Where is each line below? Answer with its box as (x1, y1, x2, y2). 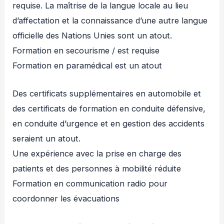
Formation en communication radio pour (12, 178, 168, 189)
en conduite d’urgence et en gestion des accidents (12, 118, 205, 129)
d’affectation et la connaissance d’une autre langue (12, 15, 208, 26)
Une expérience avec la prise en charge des (12, 148, 182, 159)
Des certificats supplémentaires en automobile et (12, 88, 201, 99)
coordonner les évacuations (12, 193, 120, 204)
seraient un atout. (12, 133, 81, 144)
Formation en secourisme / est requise (12, 45, 160, 56)
